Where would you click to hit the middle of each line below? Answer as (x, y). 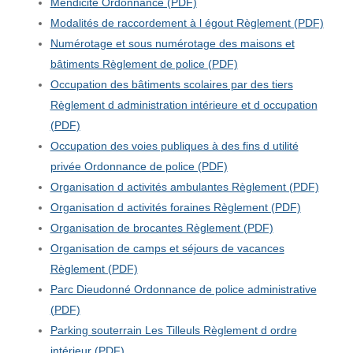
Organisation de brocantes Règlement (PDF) (162, 227)
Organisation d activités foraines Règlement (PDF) (175, 207)
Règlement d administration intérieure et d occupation (184, 104)
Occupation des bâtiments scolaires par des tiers (171, 84)
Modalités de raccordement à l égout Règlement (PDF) (187, 22)
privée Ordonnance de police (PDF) (139, 166)
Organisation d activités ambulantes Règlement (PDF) (184, 186)
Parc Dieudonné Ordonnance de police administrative (183, 289)
